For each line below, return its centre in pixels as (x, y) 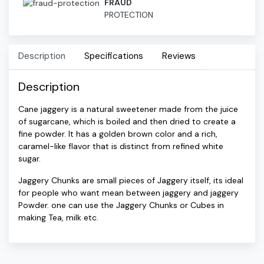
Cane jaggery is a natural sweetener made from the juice (128, 109)
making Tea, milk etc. (58, 217)
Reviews (179, 56)
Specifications (114, 56)
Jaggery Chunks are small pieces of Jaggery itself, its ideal (131, 180)
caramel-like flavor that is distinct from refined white (121, 146)
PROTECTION (129, 15)
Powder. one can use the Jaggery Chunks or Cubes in (121, 205)
